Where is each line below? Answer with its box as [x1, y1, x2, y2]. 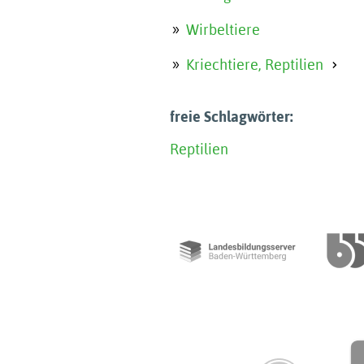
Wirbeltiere [186, 21, 260, 38]
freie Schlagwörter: [170, 108, 293, 125]
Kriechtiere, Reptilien [186, 56, 323, 73]
